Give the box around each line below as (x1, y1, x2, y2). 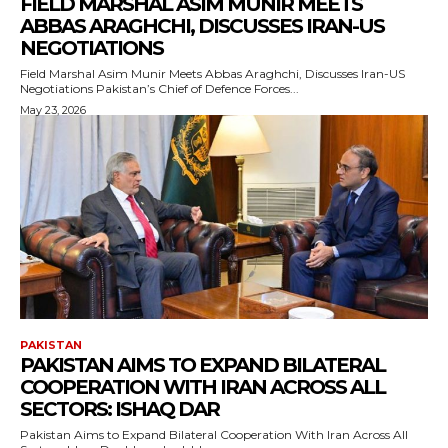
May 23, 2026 (20, 103, 86, 117)
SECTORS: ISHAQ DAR (20, 397, 219, 421)
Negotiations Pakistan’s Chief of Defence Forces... (96, 81, 299, 96)
